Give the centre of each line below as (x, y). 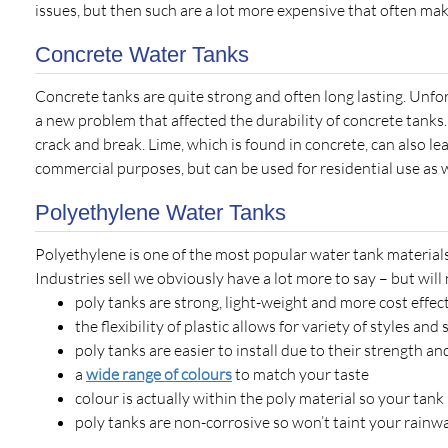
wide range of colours (159, 374)
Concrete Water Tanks (142, 54)
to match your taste (300, 374)
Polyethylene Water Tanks (160, 212)
